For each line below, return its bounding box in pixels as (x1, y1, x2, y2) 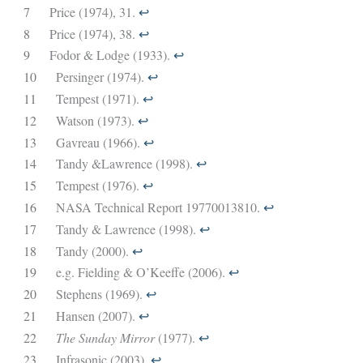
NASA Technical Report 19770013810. (55, 198, 263, 216)
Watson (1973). (55, 111, 138, 129)
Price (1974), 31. (49, 2, 139, 20)
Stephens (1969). (55, 285, 146, 303)
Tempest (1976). (55, 177, 143, 194)
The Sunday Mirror (55, 328, 155, 346)
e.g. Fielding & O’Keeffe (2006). (55, 263, 228, 281)
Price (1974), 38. (49, 24, 139, 42)
